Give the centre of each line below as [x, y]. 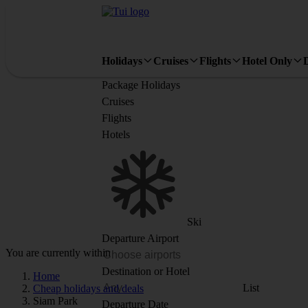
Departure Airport [140, 238]
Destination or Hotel [146, 271]
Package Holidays [141, 85]
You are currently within [58, 253]
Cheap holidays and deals [88, 288]
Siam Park [55, 301]
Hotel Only [267, 60]
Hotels [116, 134]
